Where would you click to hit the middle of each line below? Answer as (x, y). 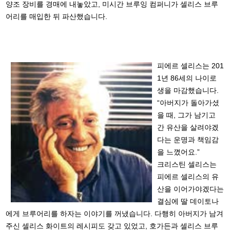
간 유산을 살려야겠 (188, 128)
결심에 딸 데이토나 (188, 202)
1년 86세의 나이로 (187, 78)
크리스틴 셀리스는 (187, 165)
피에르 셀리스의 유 (188, 177)
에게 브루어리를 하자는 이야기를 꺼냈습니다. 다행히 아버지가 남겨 (115, 214)
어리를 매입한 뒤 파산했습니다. (57, 17)
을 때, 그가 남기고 (187, 115)
